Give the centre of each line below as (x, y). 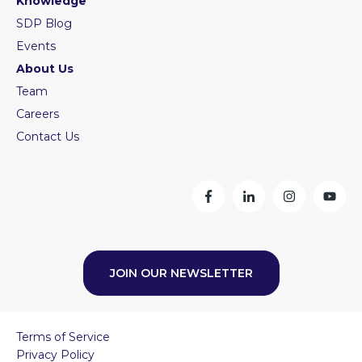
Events (36, 46)
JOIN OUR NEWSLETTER (181, 273)
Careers (38, 114)
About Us (45, 68)
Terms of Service (63, 337)
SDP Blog (44, 23)
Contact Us (48, 136)
